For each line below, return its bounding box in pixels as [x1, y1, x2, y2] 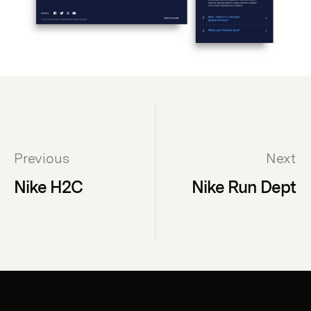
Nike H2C [13, 177, 83, 198]
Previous [13, 150, 69, 167]
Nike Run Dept [192, 177, 296, 198]
